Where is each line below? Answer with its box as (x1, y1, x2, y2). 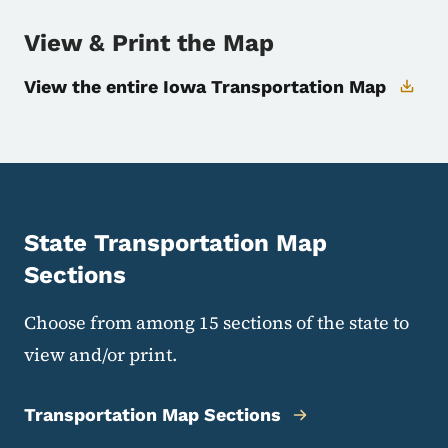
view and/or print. (24, 342, 177, 368)
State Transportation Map (24, 229, 327, 258)
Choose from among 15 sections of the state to (24, 310, 409, 336)
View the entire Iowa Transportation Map (24, 76, 386, 98)
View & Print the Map (24, 29, 274, 58)
